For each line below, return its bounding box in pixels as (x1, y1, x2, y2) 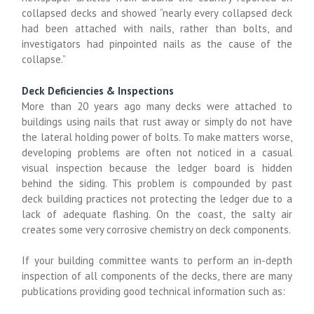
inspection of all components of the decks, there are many (22, 269, 292, 283)
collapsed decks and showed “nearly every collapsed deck (22, 6, 292, 20)
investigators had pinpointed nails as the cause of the (22, 37, 292, 51)
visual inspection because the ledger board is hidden (22, 161, 292, 175)
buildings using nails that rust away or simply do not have (22, 114, 292, 128)
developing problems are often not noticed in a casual (22, 145, 292, 159)
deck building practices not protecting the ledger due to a (22, 191, 292, 205)
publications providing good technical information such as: (22, 285, 286, 299)
